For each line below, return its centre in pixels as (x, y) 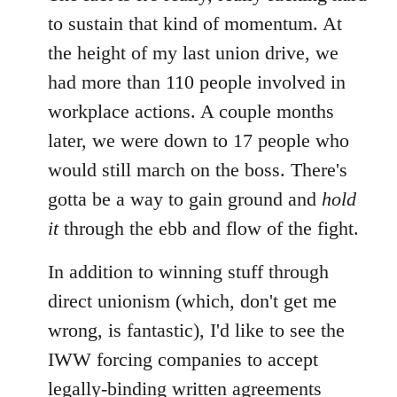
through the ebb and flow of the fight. (209, 228)
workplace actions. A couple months (191, 111)
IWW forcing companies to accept (183, 359)
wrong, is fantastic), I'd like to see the (196, 330)
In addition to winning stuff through (188, 271)
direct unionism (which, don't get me (192, 300)
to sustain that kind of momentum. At (195, 23)
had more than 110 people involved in (197, 82)
